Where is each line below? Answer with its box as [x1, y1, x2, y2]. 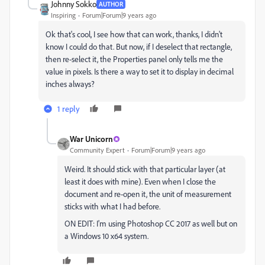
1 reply [57, 104, 80, 114]
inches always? [46, 79, 95, 89]
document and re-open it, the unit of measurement [64, 189, 231, 199]
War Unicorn [70, 134, 113, 144]
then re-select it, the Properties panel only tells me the [46, 54, 223, 64]
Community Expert [70, 146, 125, 155]
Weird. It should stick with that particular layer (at [64, 164, 225, 174]
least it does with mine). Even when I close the [64, 176, 216, 187]
